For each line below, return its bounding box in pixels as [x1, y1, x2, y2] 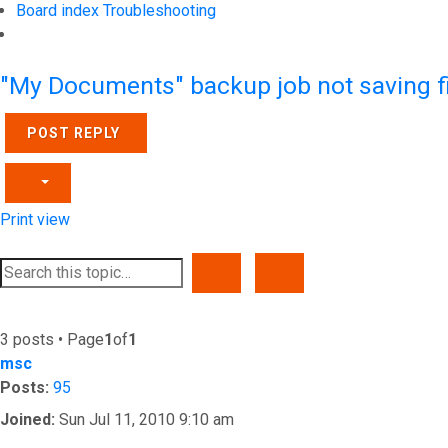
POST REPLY [27, 125, 120, 141]
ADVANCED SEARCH [281, 264, 428, 280]
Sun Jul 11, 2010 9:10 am [55, 410, 234, 429]
